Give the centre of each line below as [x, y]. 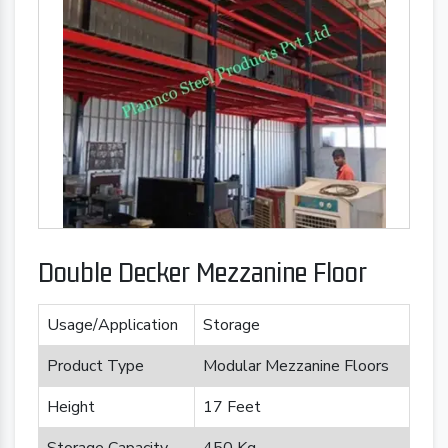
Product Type [95, 366]
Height [71, 407]
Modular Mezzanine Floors [296, 366]
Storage [231, 325]
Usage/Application [112, 325]
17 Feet [232, 407]
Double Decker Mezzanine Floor [202, 272]
